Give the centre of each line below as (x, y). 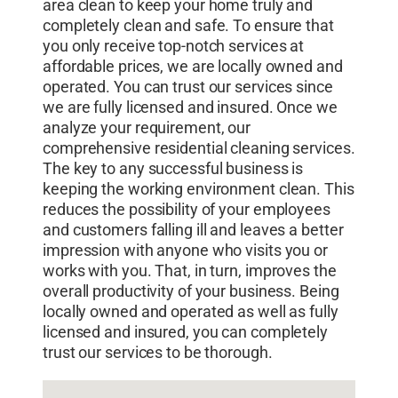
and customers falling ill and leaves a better (193, 231)
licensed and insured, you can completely (185, 333)
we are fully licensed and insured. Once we (190, 108)
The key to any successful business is (173, 169)
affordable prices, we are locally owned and (193, 67)
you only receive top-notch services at (174, 47)
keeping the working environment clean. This (199, 190)
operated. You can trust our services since (188, 88)
